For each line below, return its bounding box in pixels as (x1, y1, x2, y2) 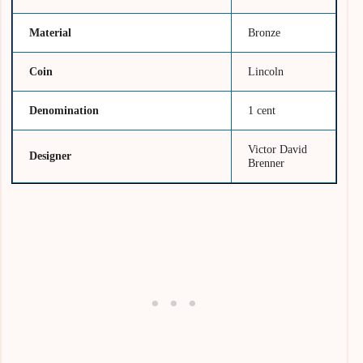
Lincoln (248, 64, 284, 78)
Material (29, 25, 72, 39)
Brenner (248, 156, 285, 169)
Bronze (248, 25, 281, 39)
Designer (29, 148, 72, 162)
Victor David (248, 142, 308, 156)
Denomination (29, 103, 100, 117)
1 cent (248, 103, 276, 117)
